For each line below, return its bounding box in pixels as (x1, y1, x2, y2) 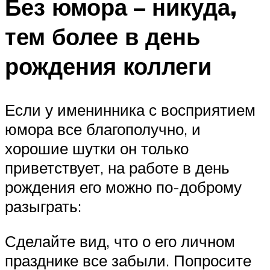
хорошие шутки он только (5, 138, 189, 158)
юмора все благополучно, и (5, 119, 201, 139)
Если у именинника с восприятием (5, 99, 256, 119)
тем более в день (5, 22, 200, 52)
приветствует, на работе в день (5, 157, 230, 177)
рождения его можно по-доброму (5, 177, 242, 196)
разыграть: (5, 196, 81, 216)
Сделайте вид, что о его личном (5, 231, 235, 251)
